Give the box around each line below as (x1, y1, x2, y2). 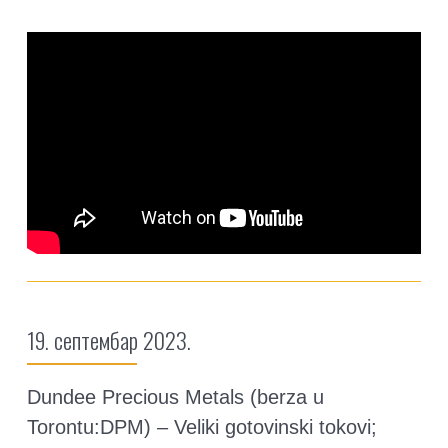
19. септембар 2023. (27, 323, 191, 358)
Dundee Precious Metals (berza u (27, 386, 324, 409)
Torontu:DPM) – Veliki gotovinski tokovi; (27, 416, 377, 439)
